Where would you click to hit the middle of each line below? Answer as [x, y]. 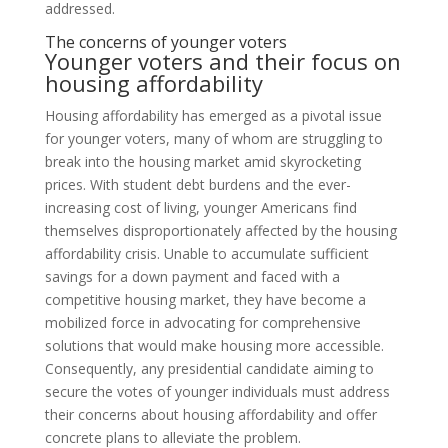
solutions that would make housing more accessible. [214, 346]
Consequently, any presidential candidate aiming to [209, 369]
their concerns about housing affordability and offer [210, 415]
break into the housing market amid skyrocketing [202, 162]
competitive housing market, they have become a [205, 300]
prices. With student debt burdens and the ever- [197, 185]
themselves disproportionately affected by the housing [220, 231]
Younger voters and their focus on [222, 61]
